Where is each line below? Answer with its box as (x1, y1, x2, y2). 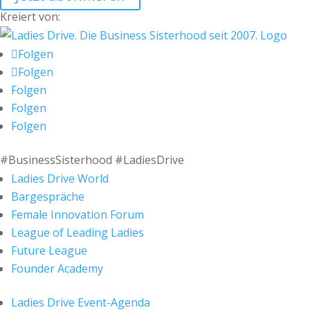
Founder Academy (11, 261, 103, 276)
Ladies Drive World (11, 171, 109, 186)
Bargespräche (11, 189, 84, 204)
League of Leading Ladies (11, 225, 144, 240)
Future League (11, 243, 87, 258)
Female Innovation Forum (11, 207, 144, 222)
